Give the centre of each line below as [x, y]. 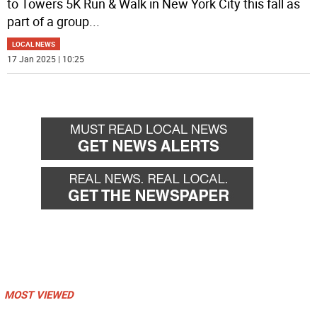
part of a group [48, 22]
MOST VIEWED [39, 295]
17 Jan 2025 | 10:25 [46, 59]
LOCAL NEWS [34, 44]
